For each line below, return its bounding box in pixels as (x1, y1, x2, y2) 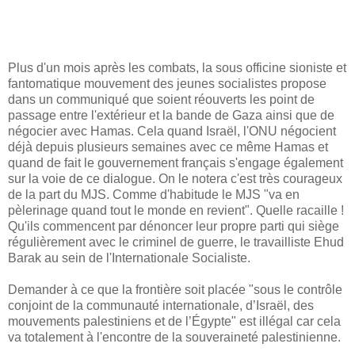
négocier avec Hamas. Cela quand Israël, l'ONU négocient (8, 124, 336, 138)
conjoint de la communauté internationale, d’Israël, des (8, 298, 314, 312)
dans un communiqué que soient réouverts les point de (8, 92, 315, 106)
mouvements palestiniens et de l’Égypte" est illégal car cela (8, 314, 341, 328)
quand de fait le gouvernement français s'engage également (8, 155, 343, 170)
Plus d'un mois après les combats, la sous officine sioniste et (8, 60, 346, 74)
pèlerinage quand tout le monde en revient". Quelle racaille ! (8, 203, 344, 217)
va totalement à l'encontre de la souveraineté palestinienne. (8, 330, 341, 344)
